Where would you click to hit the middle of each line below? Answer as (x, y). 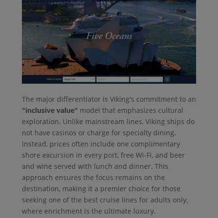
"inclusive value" (50, 110)
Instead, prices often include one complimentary (101, 144)
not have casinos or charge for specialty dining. (99, 133)
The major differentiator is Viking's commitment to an (109, 99)
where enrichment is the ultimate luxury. (89, 211)
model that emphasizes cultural (130, 110)
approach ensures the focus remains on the (93, 178)
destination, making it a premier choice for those (101, 189)
